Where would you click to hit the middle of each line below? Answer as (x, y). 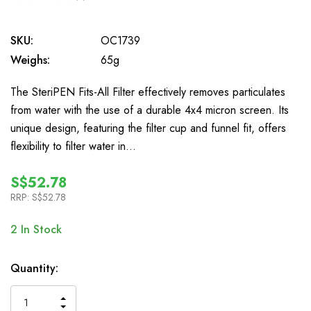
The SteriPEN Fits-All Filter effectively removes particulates (148, 92)
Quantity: (34, 268)
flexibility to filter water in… (73, 146)
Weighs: (30, 60)
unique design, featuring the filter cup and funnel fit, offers (148, 128)
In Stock (40, 229)
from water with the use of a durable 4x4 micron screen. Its (150, 110)
